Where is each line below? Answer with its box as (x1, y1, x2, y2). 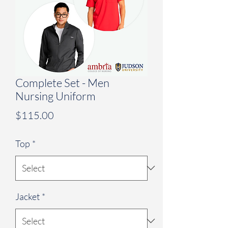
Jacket (15, 190, 40, 202)
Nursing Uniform (15, 89, 96, 103)
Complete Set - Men (15, 75, 109, 90)
